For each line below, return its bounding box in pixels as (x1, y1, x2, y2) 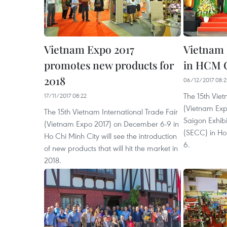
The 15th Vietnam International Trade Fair (44, 106, 178, 117)
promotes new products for (44, 58, 174, 72)
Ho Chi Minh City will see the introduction (44, 131, 177, 141)
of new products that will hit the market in (44, 143, 178, 154)
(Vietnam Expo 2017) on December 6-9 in (44, 119, 179, 129)
